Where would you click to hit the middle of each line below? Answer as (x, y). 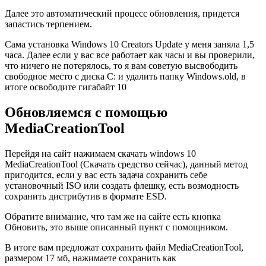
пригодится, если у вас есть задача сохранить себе (106, 175)
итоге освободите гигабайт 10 (66, 87)
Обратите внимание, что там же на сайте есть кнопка (113, 216)
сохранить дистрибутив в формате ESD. (86, 196)
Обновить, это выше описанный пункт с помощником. (116, 227)
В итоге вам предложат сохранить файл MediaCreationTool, (124, 247)
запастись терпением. (48, 24)
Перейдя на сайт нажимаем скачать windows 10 (100, 153)
